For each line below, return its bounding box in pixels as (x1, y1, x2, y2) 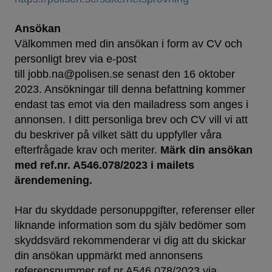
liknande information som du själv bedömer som (15, 219, 246, 232)
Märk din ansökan (160, 144, 253, 157)
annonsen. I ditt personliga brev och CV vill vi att (15, 114, 248, 126)
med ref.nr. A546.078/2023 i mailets (15, 159, 194, 172)
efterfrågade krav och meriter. (15, 144, 160, 157)
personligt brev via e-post (15, 53, 137, 66)
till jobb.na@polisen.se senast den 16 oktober (15, 68, 235, 81)
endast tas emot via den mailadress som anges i (15, 98, 248, 111)
